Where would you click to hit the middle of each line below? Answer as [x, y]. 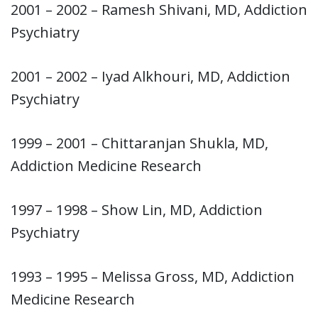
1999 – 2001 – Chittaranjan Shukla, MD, [139, 143]
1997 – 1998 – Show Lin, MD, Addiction [137, 209]
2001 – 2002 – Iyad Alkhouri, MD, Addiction [150, 76]
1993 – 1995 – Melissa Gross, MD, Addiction [153, 276]
